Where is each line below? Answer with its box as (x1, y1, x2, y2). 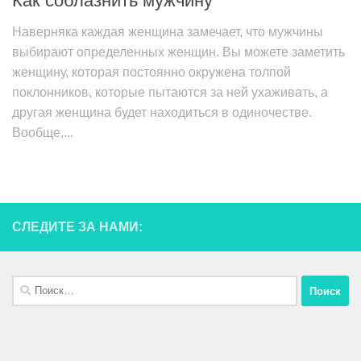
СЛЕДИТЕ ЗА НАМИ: (12, 220, 143, 234)
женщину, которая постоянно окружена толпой (12, 65, 291, 80)
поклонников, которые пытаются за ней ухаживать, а (12, 85, 328, 100)
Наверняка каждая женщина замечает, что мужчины (12, 25, 323, 39)
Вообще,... (12, 126, 73, 140)
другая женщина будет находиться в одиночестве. (12, 106, 312, 120)
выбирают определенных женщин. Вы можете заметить (12, 45, 345, 60)
